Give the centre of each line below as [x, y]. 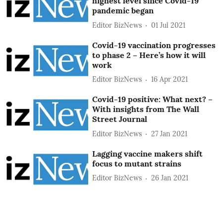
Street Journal [120, 119]
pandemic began [123, 10]
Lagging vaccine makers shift [148, 153]
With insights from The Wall [146, 109]
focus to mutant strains [137, 163]
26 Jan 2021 [170, 178]
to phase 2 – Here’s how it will [149, 55]
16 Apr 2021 [170, 80]
